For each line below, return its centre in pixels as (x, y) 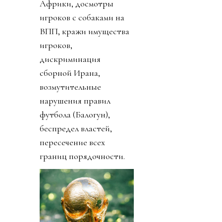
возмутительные (70, 87)
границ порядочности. (82, 156)
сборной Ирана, (70, 73)
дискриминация (70, 59)
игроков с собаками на (82, 18)
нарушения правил (75, 101)
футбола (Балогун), (75, 115)
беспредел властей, (76, 129)
